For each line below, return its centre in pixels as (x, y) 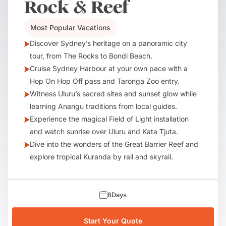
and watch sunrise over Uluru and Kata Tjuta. (104, 131)
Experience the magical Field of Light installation (109, 119)
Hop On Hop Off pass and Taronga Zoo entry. (105, 81)
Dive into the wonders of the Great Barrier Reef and (114, 144)
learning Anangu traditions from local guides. (103, 106)
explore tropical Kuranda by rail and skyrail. (101, 157)
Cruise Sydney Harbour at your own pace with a (109, 68)
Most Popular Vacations (70, 27)
